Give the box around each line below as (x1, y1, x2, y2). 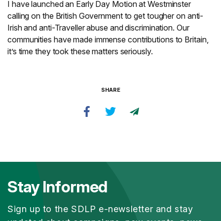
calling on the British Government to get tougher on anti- (7, 11, 204, 21)
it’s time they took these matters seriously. (7, 46, 153, 57)
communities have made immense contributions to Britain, (7, 35, 209, 45)
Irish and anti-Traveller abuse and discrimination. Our (7, 23, 189, 33)
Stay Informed (7, 177, 107, 197)
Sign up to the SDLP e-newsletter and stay (7, 204, 193, 215)
